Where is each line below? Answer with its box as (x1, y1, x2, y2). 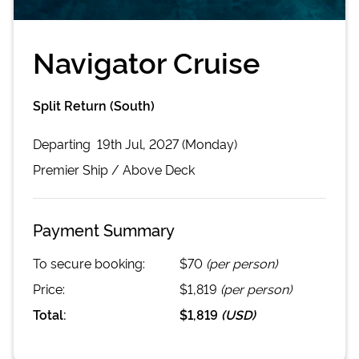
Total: (33, 305, 67, 323)
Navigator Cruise (33, 40, 260, 81)
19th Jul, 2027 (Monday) (97, 134, 237, 152)
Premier (33, 159, 79, 178)
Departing (33, 134, 94, 152)
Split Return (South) (33, 95, 155, 114)
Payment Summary (33, 217, 175, 240)
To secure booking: (33, 253, 145, 272)
